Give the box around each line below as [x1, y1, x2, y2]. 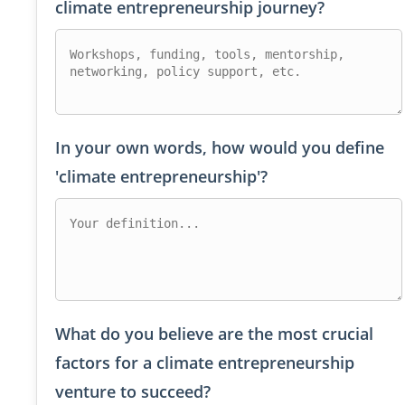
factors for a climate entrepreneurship [55, 352, 354, 374]
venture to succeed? [55, 381, 211, 403]
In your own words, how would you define [55, 137, 384, 159]
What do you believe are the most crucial [55, 323, 373, 345]
